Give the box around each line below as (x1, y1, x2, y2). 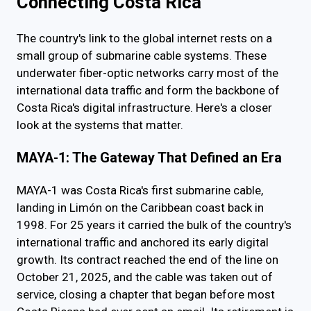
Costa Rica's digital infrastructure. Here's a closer (17, 101, 272, 115)
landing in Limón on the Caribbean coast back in (17, 201, 264, 215)
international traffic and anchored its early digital (17, 235, 269, 250)
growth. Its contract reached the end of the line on (17, 253, 278, 267)
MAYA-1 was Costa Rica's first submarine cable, (17, 183, 263, 198)
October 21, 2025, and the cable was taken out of (17, 270, 273, 285)
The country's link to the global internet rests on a (17, 31, 272, 46)
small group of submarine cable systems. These (17, 49, 267, 63)
